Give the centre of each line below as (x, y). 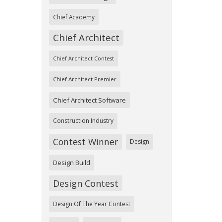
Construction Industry (83, 121)
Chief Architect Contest (83, 59)
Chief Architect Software (89, 100)
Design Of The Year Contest (91, 204)
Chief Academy (74, 17)
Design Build (71, 163)
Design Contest (85, 184)
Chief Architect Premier (84, 79)
